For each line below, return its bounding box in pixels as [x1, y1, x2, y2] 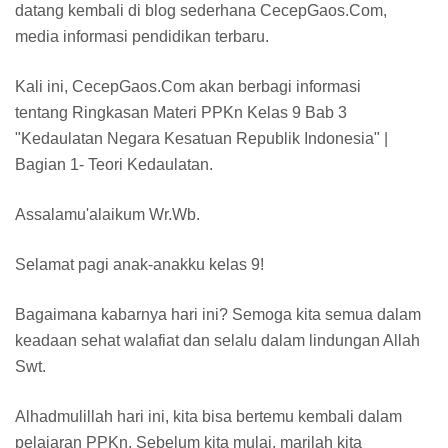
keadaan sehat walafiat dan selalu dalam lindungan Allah [15, 331, 420, 349]
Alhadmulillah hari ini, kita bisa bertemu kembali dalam [15, 407, 402, 425]
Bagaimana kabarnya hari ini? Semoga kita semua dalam [15, 305, 421, 323]
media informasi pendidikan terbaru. [15, 27, 273, 45]
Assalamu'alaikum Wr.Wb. [15, 205, 204, 223]
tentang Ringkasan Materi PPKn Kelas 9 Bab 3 [15, 103, 347, 121]
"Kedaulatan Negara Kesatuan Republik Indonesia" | [15, 129, 388, 147]
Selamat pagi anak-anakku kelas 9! [15, 255, 264, 273]
